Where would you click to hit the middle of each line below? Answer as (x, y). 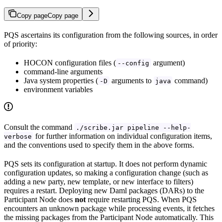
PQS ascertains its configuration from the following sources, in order (111, 35)
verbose (18, 136)
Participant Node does (39, 199)
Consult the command (39, 127)
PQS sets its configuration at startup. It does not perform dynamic (106, 164)
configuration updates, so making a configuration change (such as (106, 172)
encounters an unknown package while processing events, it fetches (109, 208)
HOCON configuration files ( (70, 62)
